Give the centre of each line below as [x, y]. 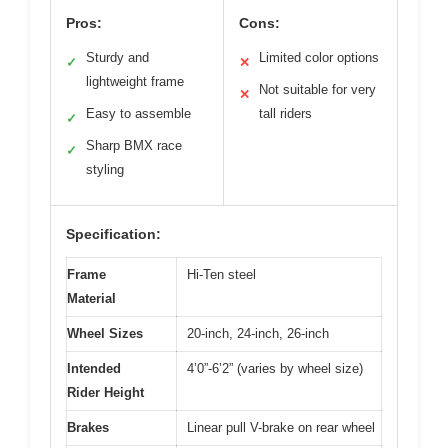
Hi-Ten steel [221, 274]
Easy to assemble [138, 113]
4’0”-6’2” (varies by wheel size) [275, 368]
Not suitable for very [317, 89]
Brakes [88, 427]
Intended [94, 368]
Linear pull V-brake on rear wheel [281, 427]
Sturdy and [117, 57]
